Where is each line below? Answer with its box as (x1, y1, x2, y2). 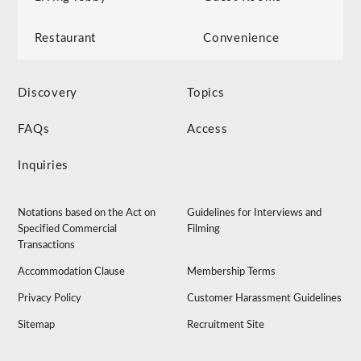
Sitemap (18, 320, 56, 331)
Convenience (203, 32, 280, 45)
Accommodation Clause (18, 267, 126, 278)
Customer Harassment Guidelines (187, 293, 342, 305)
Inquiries (18, 160, 69, 172)
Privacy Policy (18, 293, 82, 305)
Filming (187, 224, 221, 235)
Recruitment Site (187, 320, 265, 331)
